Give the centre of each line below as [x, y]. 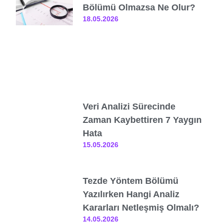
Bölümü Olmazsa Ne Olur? [139, 7]
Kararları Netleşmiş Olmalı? [141, 207]
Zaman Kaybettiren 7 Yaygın [142, 120]
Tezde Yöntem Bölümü [131, 181]
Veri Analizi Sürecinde [129, 106]
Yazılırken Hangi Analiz [131, 194]
